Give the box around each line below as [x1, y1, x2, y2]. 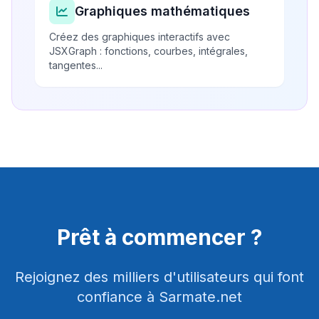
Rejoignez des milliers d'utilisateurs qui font [15, 268, 304, 286]
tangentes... [49, 59, 103, 72]
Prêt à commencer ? [57, 224, 262, 251]
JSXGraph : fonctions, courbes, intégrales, [49, 45, 248, 58]
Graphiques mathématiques [75, 4, 250, 19]
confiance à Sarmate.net [77, 288, 242, 306]
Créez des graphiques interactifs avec [49, 31, 230, 43]
